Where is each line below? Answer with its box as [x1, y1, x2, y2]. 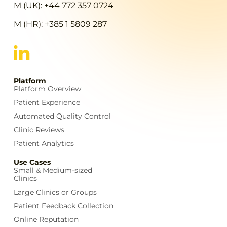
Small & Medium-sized [13, 166, 92, 175]
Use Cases [13, 158, 51, 167]
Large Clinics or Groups [13, 187, 97, 197]
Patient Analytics [13, 139, 74, 148]
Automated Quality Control [13, 111, 111, 121]
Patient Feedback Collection [13, 201, 113, 211]
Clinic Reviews [13, 125, 64, 135]
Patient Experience [13, 98, 80, 107]
